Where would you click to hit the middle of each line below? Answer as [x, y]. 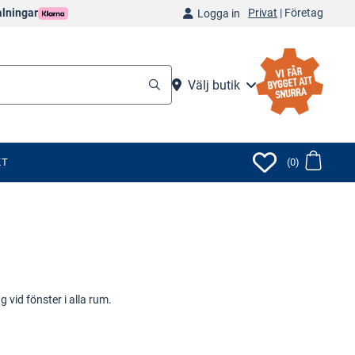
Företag [303, 13]
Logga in [218, 13]
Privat [262, 13]
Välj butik [214, 85]
